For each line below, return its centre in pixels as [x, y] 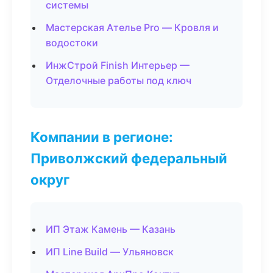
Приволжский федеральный [129, 158]
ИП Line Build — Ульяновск [110, 252]
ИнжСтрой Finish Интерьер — [118, 65]
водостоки [72, 43]
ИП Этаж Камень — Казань [111, 229]
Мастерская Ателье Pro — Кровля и [132, 27]
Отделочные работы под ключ [119, 80]
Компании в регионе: [102, 137]
